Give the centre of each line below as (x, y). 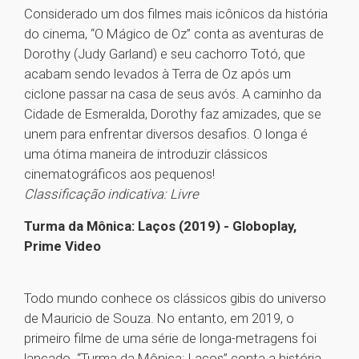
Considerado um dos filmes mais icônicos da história (176, 14)
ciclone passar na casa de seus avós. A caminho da (173, 94)
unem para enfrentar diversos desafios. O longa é (166, 134)
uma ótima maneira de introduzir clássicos (146, 154)
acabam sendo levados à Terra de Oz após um (157, 74)
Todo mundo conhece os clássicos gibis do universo (175, 298)
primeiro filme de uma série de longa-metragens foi (170, 339)
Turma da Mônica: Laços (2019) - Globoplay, (160, 226)
